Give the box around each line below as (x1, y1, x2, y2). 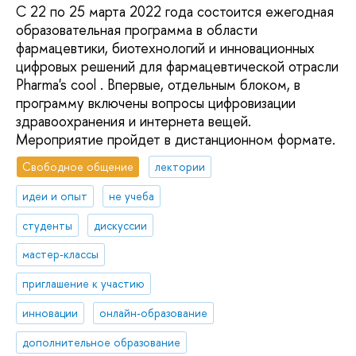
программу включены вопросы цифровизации (16, 93, 296, 114)
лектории (155, 158, 206, 174)
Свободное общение (22, 158, 134, 174)
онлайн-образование (99, 305, 208, 321)
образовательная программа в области (16, 20, 257, 41)
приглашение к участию (22, 276, 145, 292)
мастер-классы (22, 246, 99, 262)
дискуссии (94, 217, 148, 233)
